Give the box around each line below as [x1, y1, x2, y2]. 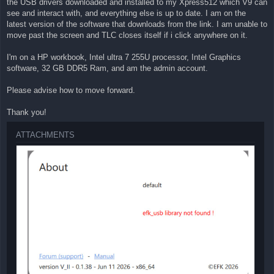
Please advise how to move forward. [7, 86, 135, 95]
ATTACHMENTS [16, 130, 75, 140]
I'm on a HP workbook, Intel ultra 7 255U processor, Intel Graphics [7, 53, 241, 62]
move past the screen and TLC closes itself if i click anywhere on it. [7, 31, 248, 40]
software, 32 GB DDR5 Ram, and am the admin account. [7, 64, 208, 73]
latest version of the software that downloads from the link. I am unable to [7, 20, 267, 29]
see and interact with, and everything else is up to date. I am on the [7, 9, 246, 18]
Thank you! [7, 108, 46, 117]
